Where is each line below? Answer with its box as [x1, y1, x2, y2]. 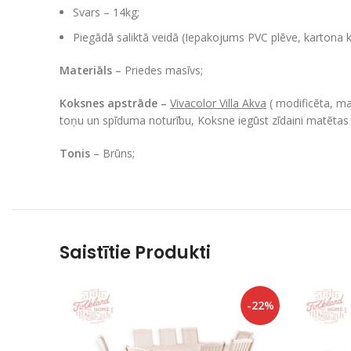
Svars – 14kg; [73, 4, 139, 20]
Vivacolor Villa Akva [170, 95, 266, 110]
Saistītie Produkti [60, 240, 211, 265]
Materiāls [60, 62, 115, 78]
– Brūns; [93, 145, 135, 161]
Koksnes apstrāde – [60, 95, 170, 110]
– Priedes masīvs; [115, 62, 203, 78]
